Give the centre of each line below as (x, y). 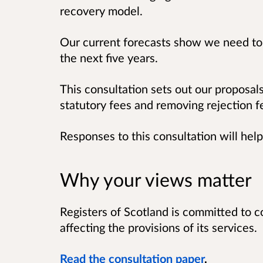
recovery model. (101, 10)
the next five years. (109, 57)
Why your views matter (156, 180)
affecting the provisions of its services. (159, 227)
